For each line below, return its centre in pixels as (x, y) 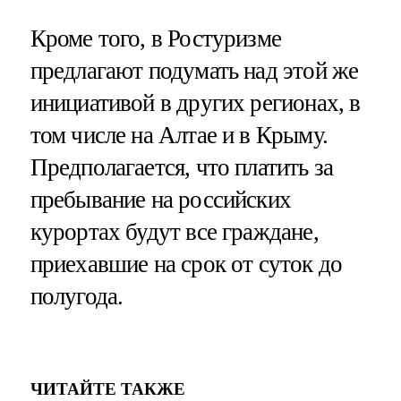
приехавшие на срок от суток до (186, 264)
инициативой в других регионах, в (195, 102)
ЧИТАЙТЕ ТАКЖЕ (107, 389)
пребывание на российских (161, 199)
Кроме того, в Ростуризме (156, 38)
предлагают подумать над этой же (194, 70)
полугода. (77, 296)
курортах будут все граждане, (174, 231)
